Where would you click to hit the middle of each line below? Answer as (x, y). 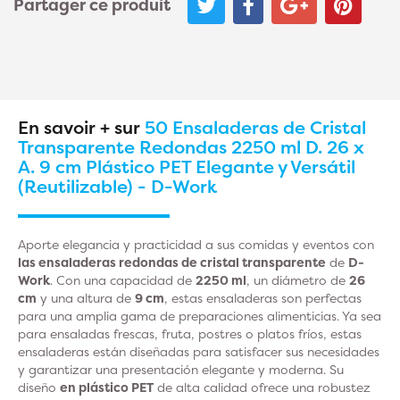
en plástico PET (107, 387)
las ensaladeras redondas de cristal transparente (172, 262)
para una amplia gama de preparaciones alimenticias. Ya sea (200, 316)
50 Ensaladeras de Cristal (255, 127)
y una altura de (86, 298)
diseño (39, 387)
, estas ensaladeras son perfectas (263, 298)
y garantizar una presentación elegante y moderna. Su (181, 369)
